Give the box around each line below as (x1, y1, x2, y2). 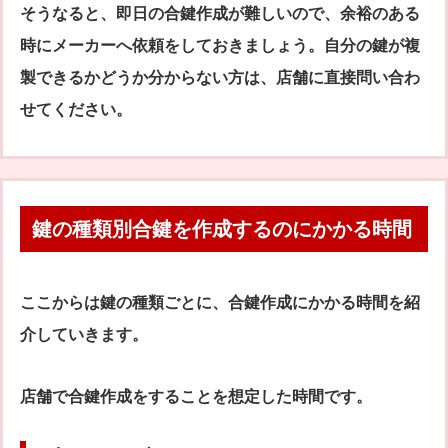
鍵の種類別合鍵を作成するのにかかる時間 (32, 218, 412, 241)
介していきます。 (20, 326, 148, 344)
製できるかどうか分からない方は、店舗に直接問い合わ (20, 69, 420, 87)
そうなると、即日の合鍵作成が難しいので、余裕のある (20, 5, 420, 23)
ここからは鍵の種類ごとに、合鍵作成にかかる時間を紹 (20, 294, 420, 312)
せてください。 (20, 101, 132, 119)
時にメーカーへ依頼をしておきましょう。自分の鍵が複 (20, 37, 420, 55)
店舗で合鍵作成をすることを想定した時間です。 (20, 388, 372, 406)
